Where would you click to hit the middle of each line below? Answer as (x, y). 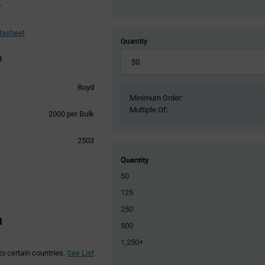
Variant (33, 124)
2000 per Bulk (71, 114)
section (34, 145)
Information (41, 134)
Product (35, 113)
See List (80, 253)
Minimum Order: (156, 98)
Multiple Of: (149, 109)
